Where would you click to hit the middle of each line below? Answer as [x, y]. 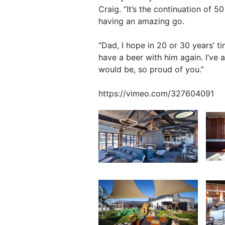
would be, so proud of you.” [151, 69]
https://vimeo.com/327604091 [156, 93]
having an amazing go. [141, 21]
